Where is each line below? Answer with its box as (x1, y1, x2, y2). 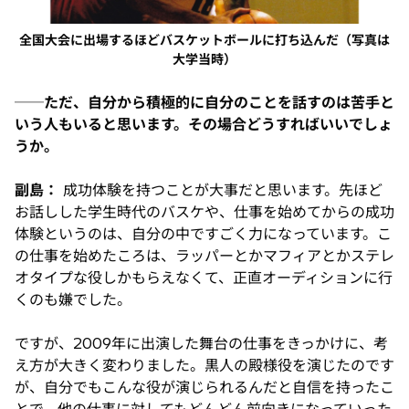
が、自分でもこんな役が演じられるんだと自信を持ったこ (15, 377, 394, 396)
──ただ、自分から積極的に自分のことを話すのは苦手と (15, 92, 394, 111)
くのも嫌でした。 (15, 289, 131, 309)
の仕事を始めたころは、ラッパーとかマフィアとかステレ (15, 246, 394, 265)
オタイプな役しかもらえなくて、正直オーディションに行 (15, 267, 393, 287)
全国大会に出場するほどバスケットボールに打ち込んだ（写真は (19, 31, 390, 48)
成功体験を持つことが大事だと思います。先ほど (58, 180, 383, 199)
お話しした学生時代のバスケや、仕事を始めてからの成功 (15, 202, 394, 221)
